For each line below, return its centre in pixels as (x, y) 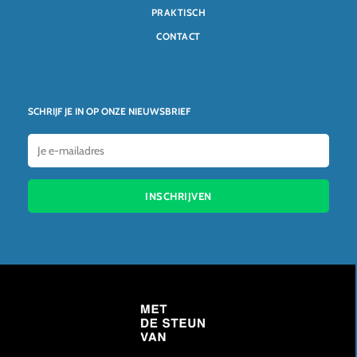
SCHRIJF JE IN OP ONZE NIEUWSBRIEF (110, 111)
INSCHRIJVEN (178, 196)
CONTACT (178, 36)
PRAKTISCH (178, 12)
